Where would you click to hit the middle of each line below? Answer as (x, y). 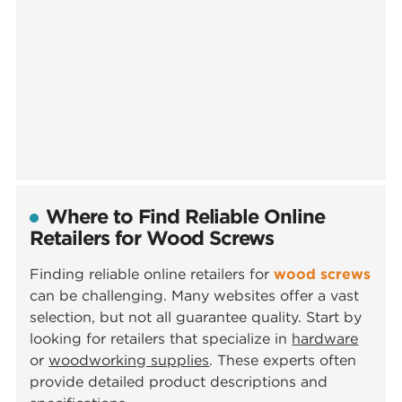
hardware (325, 339)
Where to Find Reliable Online (185, 217)
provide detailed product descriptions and (179, 382)
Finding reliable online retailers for (152, 274)
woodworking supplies (129, 360)
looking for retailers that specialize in (161, 339)
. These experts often (283, 360)
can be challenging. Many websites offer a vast (195, 296)
